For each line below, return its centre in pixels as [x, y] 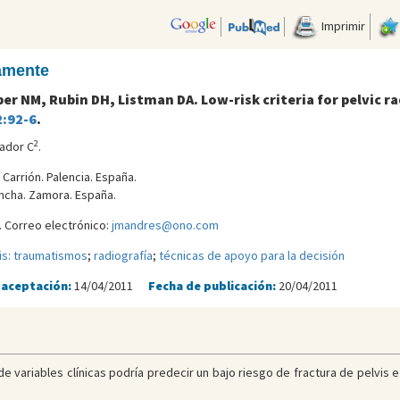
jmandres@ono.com [165, 225]
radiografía [123, 256]
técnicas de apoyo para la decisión [251, 256]
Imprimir [342, 25]
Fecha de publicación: [213, 286]
